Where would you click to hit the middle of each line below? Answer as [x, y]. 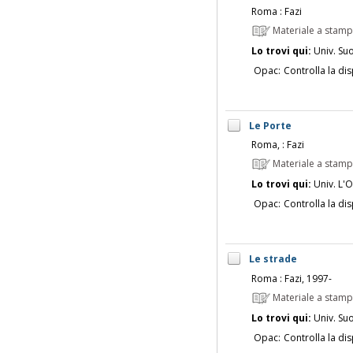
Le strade [273, 259]
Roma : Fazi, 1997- [291, 278]
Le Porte [270, 125]
